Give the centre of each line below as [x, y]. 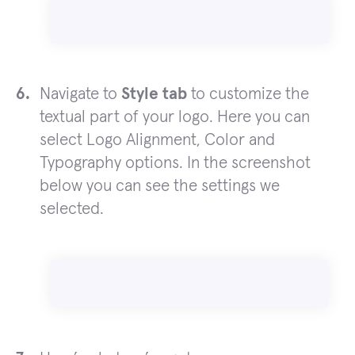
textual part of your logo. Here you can [175, 117]
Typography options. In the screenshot [175, 163]
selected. [72, 209]
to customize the [248, 94]
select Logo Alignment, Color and [157, 140]
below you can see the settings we [160, 186]
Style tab [154, 94]
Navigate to [80, 94]
